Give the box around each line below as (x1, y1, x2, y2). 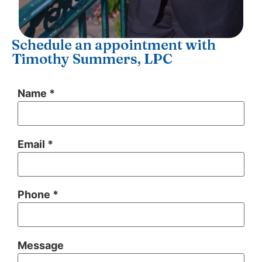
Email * (18, 137, 53, 150)
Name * (18, 87, 55, 100)
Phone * (18, 188, 58, 201)
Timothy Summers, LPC (12, 50, 173, 68)
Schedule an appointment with (12, 36, 216, 54)
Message (18, 239, 64, 251)
